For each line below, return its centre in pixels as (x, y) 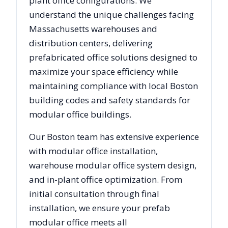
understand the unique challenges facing (111, 14)
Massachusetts (59, 28)
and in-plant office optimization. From (106, 179)
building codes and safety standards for (110, 100)
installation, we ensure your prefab (99, 208)
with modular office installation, (93, 151)
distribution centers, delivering (91, 43)
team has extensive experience (137, 136)
